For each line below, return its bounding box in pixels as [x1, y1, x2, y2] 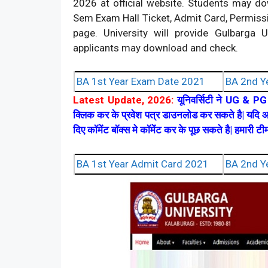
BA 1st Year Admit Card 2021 [77, 157, 209, 170]
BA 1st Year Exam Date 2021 [77, 75, 205, 88]
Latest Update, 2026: [73, 94, 174, 106]
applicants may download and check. [73, 41, 238, 54]
